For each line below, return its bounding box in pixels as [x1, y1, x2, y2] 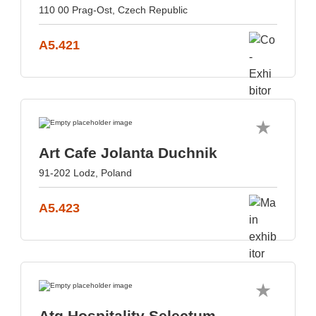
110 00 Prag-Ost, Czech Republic [39, 4, 188, 16]
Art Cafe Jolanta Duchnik [39, 145, 217, 161]
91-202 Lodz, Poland [39, 167, 132, 178]
